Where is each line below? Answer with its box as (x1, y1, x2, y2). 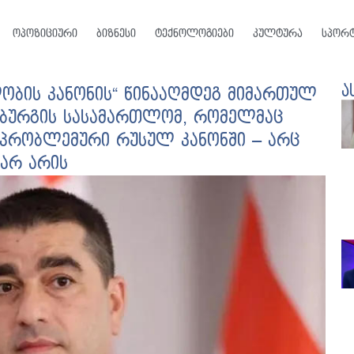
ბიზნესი (96, 28, 136, 40)
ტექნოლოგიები (154, 28, 234, 40)
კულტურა (252, 28, 303, 40)
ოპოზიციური (12, 28, 77, 40)
